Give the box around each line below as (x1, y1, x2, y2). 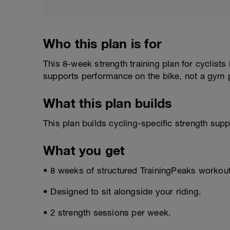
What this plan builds (43, 95, 172, 110)
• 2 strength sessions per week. (43, 207, 171, 218)
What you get (43, 142, 125, 158)
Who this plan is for (43, 35, 162, 51)
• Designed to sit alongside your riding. (43, 186, 201, 197)
